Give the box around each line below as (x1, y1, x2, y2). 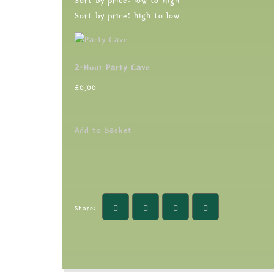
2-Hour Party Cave (75, 64, 150, 72)
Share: (75, 204, 97, 212)
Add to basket (75, 125, 132, 135)
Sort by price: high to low (75, 12, 180, 20)
